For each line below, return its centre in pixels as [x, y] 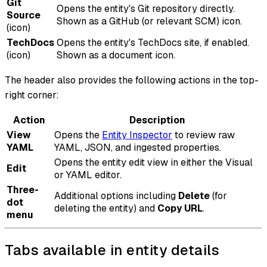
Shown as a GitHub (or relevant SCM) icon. [149, 21]
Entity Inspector [137, 135]
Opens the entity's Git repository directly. [146, 9]
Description [157, 120]
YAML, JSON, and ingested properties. [138, 148]
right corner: [32, 95]
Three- [23, 190]
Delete [194, 196]
